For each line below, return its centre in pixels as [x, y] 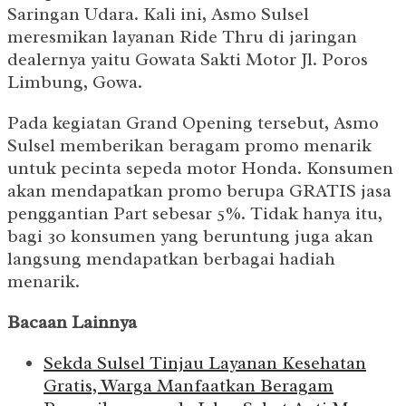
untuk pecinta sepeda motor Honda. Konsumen [200, 169]
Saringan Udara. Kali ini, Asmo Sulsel [158, 14]
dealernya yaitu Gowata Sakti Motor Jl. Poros [188, 60]
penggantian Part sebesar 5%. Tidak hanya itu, [195, 214]
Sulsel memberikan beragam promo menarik [189, 146]
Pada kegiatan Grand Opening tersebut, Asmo [193, 123]
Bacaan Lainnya [72, 323]
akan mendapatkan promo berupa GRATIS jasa [199, 191]
